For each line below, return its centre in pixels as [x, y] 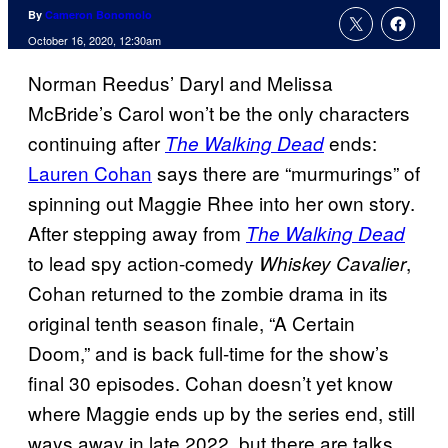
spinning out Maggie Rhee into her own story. [221, 203]
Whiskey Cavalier [332, 263]
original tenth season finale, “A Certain [191, 323]
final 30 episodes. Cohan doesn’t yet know [210, 383]
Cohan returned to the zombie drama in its [208, 293]
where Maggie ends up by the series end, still [221, 413]
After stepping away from [137, 233]
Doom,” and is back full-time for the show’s [208, 353]
